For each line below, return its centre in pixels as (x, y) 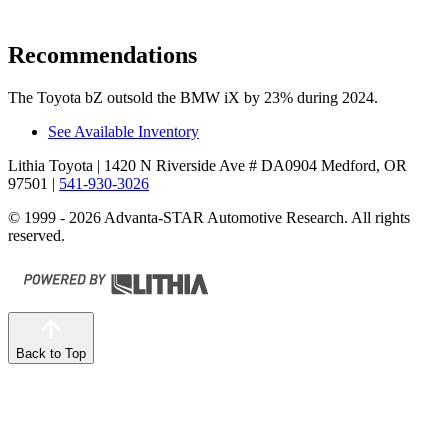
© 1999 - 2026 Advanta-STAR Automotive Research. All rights (209, 217)
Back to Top (51, 353)
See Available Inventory (123, 131)
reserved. (36, 235)
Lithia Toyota (50, 165)
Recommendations (102, 55)
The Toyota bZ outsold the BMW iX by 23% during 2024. (193, 97)
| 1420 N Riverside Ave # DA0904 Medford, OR (250, 165)
